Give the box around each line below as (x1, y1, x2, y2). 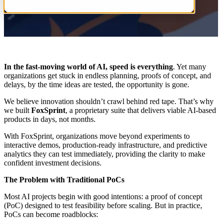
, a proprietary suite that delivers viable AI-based (65, 106, 216, 114)
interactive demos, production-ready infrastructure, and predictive (4, 140, 207, 149)
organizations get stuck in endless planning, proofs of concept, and (4, 71, 211, 80)
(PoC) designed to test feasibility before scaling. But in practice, (4, 201, 202, 210)
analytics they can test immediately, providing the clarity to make (4, 149, 205, 158)
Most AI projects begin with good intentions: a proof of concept (4, 192, 202, 201)
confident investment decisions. (4, 158, 102, 167)
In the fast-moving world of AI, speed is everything (4, 62, 173, 71)
